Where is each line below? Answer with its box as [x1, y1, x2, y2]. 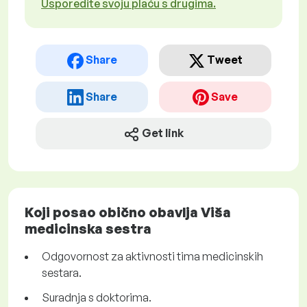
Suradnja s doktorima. [42, 291, 151, 305]
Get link [142, 126, 184, 140]
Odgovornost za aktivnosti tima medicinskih [42, 249, 263, 264]
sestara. [42, 266, 82, 280]
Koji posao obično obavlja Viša [25, 204, 231, 221]
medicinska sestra [25, 220, 151, 238]
